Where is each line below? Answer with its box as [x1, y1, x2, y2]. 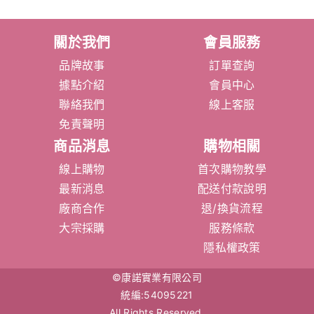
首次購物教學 [198, 161, 266, 176]
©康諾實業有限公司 [112, 271, 202, 283]
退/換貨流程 [201, 200, 263, 215]
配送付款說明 [198, 181, 266, 196]
